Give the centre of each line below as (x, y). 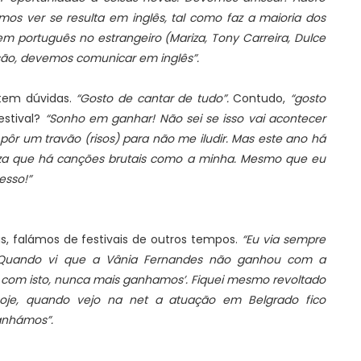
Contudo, (259, 98)
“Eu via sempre (284, 239)
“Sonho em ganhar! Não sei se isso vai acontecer (183, 118)
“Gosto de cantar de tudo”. (152, 98)
